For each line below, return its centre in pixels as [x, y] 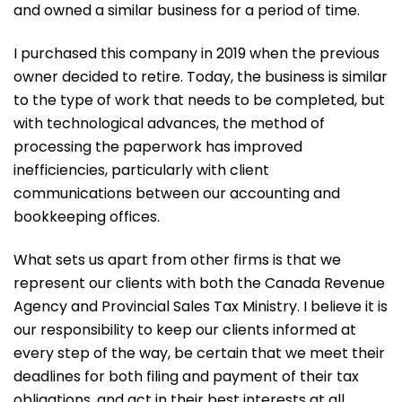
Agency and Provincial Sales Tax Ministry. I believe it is [201, 307]
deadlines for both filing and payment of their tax [186, 377]
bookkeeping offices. [87, 217]
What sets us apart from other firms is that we [177, 260]
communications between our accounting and [177, 194]
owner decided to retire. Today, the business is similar [201, 77]
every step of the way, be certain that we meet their [199, 354]
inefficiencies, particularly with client [141, 170]
